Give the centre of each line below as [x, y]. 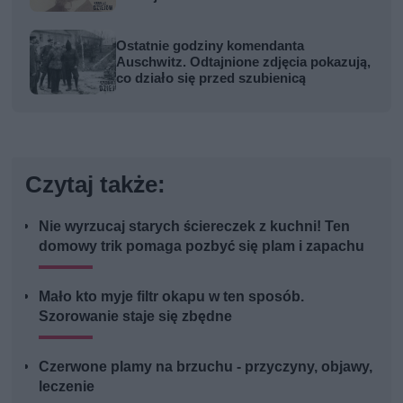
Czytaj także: [96, 184]
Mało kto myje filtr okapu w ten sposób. [172, 296]
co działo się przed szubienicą [211, 78]
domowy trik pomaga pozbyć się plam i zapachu [202, 246]
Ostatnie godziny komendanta [210, 45]
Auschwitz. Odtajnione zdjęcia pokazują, [244, 62]
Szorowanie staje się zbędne [136, 316]
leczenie [67, 386]
